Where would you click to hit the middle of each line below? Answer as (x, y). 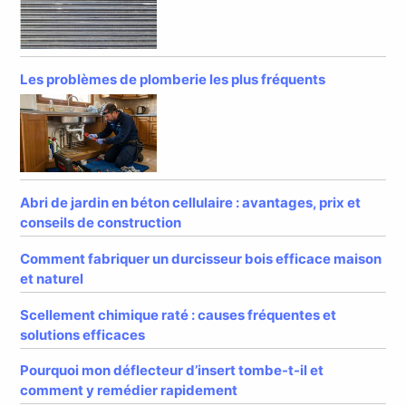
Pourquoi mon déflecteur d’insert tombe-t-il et (172, 371)
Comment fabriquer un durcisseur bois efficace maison (201, 258)
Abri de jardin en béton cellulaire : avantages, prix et (191, 202)
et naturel (52, 278)
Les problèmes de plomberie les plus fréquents (173, 79)
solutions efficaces (83, 334)
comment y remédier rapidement (129, 391)
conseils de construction (101, 222)
